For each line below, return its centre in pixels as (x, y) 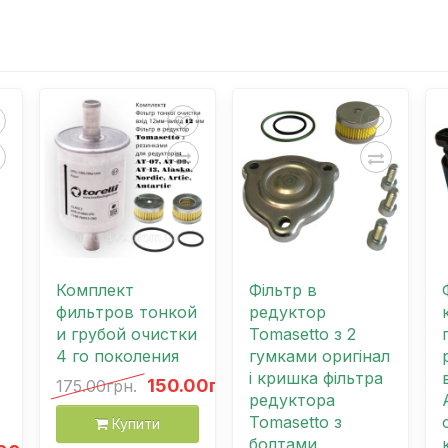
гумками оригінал (319, 356)
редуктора (291, 400)
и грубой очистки (127, 334)
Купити (136, 424)
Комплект (95, 290)
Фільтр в (282, 290)
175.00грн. (97, 386)
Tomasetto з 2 (302, 334)
